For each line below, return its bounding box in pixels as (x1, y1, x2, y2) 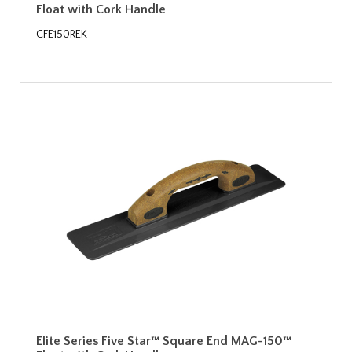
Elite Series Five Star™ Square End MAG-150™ (36, 333, 291, 348)
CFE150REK (36, 27, 87, 41)
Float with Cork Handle (36, 2, 166, 16)
